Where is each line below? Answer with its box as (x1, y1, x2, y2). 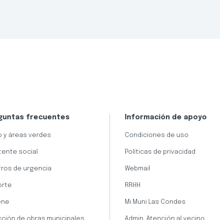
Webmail (124, 165, 150, 172)
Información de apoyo (124, 114, 207, 121)
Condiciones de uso (124, 132, 189, 139)
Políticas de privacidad (124, 149, 195, 156)
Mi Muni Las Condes (124, 199, 186, 206)
